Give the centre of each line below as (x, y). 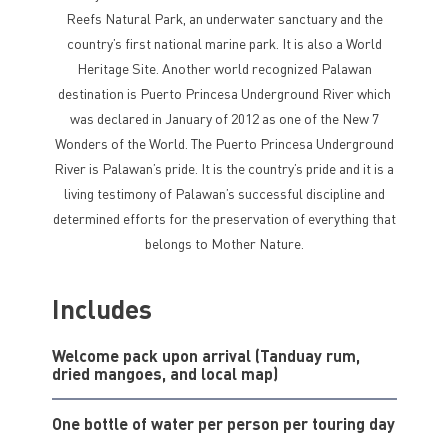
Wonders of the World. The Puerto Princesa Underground (224, 143)
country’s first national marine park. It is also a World (224, 43)
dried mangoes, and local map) (164, 373)
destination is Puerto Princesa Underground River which (224, 93)
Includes (101, 308)
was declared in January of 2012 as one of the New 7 (224, 118)
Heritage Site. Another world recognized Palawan (224, 68)
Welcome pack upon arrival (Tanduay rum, (205, 355)
